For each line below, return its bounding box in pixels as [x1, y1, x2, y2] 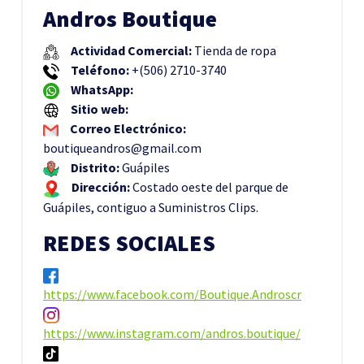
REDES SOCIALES [43, 228, 215, 258]
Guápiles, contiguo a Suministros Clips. [43, 198, 258, 215]
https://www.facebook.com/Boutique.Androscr [43, 285, 301, 302]
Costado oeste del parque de [132, 179, 288, 196]
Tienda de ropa [194, 42, 276, 59]
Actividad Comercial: [63, 42, 194, 59]
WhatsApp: [63, 81, 136, 98]
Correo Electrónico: [63, 120, 186, 137]
